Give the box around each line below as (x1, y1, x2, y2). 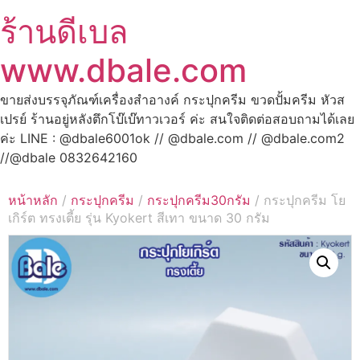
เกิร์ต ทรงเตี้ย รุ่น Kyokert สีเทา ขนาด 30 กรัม (8, 210, 270, 227)
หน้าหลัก (8, 192, 58, 209)
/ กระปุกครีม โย (251, 192, 346, 209)
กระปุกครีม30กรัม (147, 192, 251, 209)
